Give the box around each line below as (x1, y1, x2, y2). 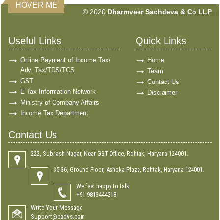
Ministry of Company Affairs (20, 99, 99, 106)
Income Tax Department (20, 110, 88, 117)
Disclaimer (147, 89, 177, 96)
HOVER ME (15, 1, 57, 9)
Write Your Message (31, 204, 82, 211)
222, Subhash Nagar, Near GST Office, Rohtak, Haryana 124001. (31, 150, 188, 157)
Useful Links (8, 35, 61, 46)
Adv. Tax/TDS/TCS (20, 66, 75, 74)
